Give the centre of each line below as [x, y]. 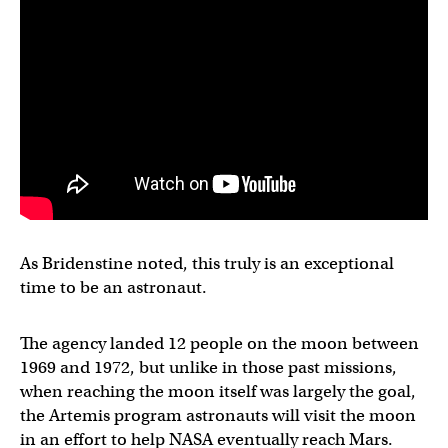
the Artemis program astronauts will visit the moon [218, 415]
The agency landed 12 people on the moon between [219, 343]
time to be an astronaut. [113, 287]
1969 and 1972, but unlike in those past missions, [208, 367]
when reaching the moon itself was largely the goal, [218, 391]
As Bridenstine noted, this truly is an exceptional [207, 263]
